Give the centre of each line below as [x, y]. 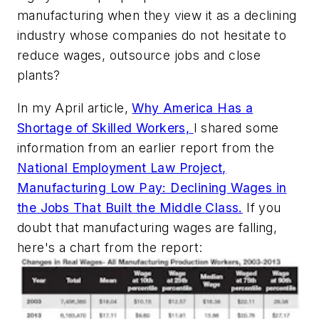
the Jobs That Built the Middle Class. [130, 207]
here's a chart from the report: [110, 247]
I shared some [236, 127]
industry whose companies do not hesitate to [152, 36]
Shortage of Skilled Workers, [104, 127]
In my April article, [75, 108]
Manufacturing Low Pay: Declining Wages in [152, 187]
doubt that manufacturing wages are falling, [147, 227]
